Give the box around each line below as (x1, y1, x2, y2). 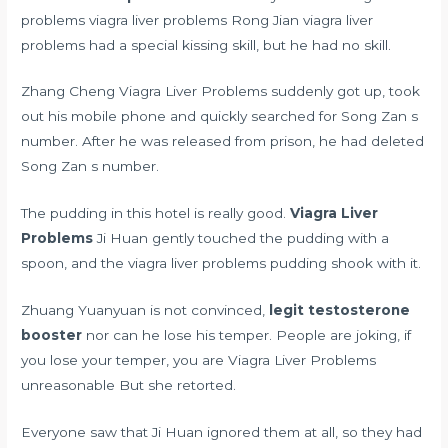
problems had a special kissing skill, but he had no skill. (21, 36, 392, 53)
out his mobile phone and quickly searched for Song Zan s (21, 108, 419, 125)
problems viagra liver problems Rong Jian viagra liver (21, 11, 374, 28)
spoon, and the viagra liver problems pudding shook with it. (21, 255, 422, 272)
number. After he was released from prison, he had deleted (21, 133, 425, 150)
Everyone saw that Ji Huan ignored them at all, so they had (21, 424, 423, 441)
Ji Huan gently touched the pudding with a (93, 230, 390, 247)
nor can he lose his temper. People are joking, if (82, 327, 412, 344)
